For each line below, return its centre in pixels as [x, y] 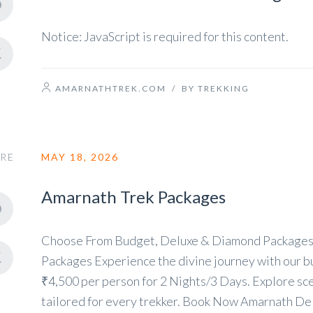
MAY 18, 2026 [80, 157]
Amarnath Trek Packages [133, 197]
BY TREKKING [216, 88]
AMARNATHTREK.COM [111, 88]
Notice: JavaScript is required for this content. [165, 36]
